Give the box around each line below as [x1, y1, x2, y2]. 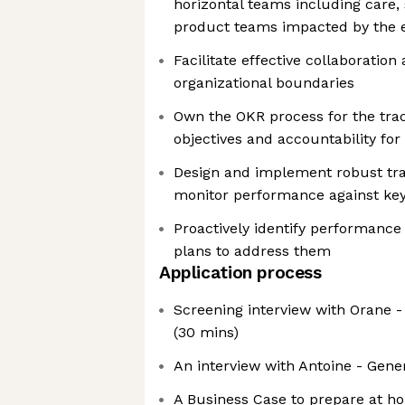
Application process [159, 262, 322, 283]
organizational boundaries [174, 74, 354, 91]
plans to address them [174, 242, 331, 259]
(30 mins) [174, 324, 239, 341]
